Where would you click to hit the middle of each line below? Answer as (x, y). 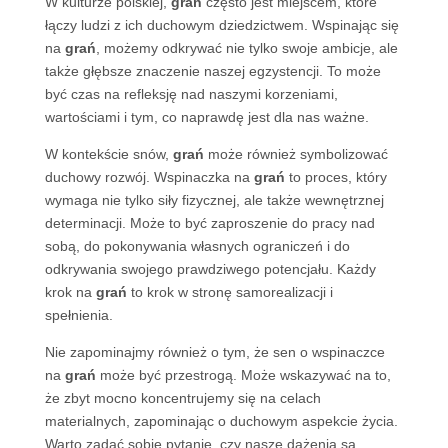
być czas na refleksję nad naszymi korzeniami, (191, 94)
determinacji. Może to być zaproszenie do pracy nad (209, 223)
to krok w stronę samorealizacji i (229, 292)
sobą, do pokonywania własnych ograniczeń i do (197, 246)
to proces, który (335, 177)
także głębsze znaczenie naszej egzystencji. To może (212, 71)
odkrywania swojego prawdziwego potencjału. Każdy (210, 269)
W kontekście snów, (108, 154)
